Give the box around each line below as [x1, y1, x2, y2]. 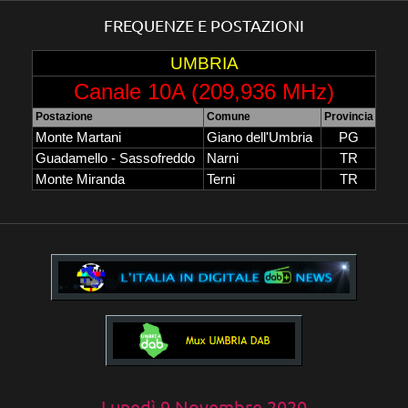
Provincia [324, 110, 373, 123]
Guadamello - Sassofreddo [36, 151, 195, 166]
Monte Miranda [36, 172, 125, 187]
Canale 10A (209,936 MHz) [74, 79, 334, 104]
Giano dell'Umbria [207, 130, 312, 145]
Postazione [36, 110, 93, 123]
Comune [207, 110, 250, 123]
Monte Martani [36, 130, 121, 145]
